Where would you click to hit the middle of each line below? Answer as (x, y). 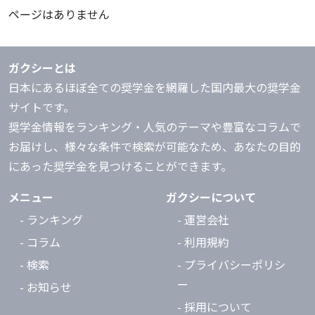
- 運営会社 (203, 219)
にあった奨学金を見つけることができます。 (120, 166)
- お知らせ (46, 287)
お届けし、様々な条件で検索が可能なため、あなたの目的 (155, 146)
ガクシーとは (42, 67)
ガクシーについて (211, 197)
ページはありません (59, 14)
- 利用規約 (203, 242)
